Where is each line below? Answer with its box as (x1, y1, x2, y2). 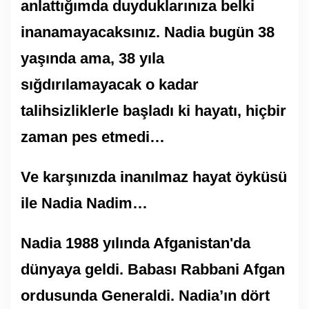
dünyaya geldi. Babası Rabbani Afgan (21, 260, 285, 278)
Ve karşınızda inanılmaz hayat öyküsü (21, 168, 287, 186)
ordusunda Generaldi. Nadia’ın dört (21, 286, 270, 304)
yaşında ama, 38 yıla (21, 49, 164, 67)
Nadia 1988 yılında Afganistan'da (21, 234, 250, 252)
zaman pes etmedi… (21, 128, 169, 146)
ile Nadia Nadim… (21, 194, 148, 212)
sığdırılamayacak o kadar (21, 75, 199, 93)
